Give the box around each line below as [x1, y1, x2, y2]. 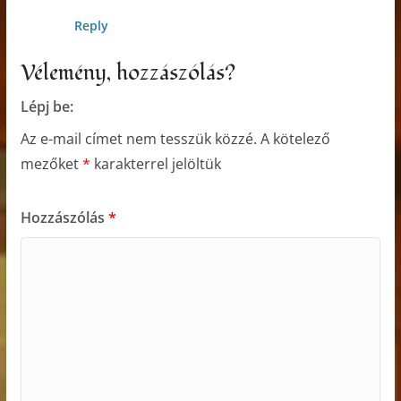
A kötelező [260, 129, 330, 149]
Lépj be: [20, 97, 73, 117]
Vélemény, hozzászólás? [20, 58, 235, 89]
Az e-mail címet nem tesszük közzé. [20, 129, 257, 149]
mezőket [20, 154, 82, 175]
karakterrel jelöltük [90, 154, 221, 175]
